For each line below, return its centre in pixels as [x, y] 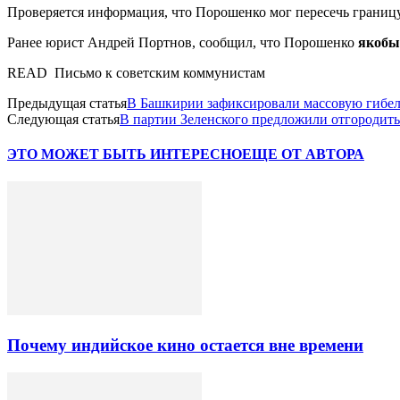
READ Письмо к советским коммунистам [136, 72]
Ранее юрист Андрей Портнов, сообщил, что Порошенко [183, 42]
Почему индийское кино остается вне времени [185, 346]
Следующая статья [63, 119]
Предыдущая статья [67, 103]
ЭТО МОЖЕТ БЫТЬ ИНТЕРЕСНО [125, 154]
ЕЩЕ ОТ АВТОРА [303, 154]
